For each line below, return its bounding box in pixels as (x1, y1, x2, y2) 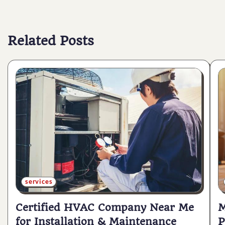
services (25, 178, 53, 185)
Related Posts (8, 33, 94, 48)
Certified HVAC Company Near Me (16, 201, 194, 213)
